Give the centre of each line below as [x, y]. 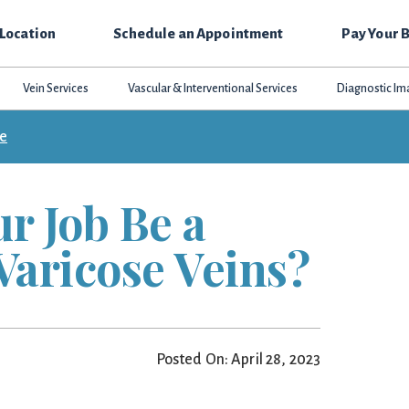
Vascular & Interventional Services [213, 89]
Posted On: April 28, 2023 [238, 360]
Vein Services [55, 89]
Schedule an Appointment [199, 33]
